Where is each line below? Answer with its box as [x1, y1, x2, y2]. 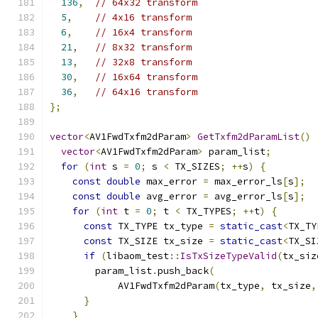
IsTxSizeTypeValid [180, 250, 277, 262]
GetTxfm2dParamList [197, 131, 300, 143]
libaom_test [106, 250, 169, 262]
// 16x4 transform [95, 26, 192, 38]
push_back [158, 265, 209, 277]
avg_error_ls [209, 190, 283, 202]
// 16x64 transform [95, 71, 197, 83]
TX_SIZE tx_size [112, 235, 209, 247]
